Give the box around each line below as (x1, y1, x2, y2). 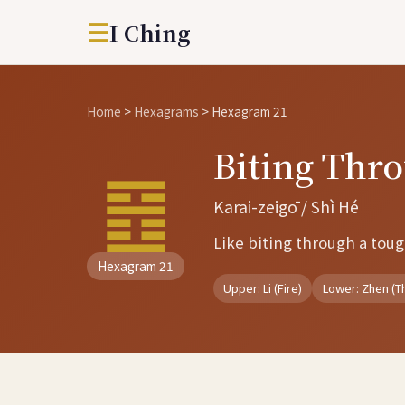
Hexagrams (134, 102, 199, 120)
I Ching (109, 15, 191, 48)
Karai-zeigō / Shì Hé (213, 195, 359, 218)
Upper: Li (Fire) (223, 279, 303, 297)
